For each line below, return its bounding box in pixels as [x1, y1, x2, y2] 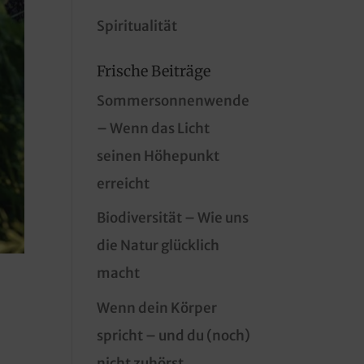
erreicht [97, 174, 150, 193]
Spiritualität [97, 16, 178, 35]
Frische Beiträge [97, 61, 211, 80]
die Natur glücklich [97, 236, 220, 254]
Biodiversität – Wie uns [97, 209, 249, 227]
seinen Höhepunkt [97, 146, 220, 165]
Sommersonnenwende [97, 91, 250, 110]
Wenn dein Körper [97, 298, 218, 317]
